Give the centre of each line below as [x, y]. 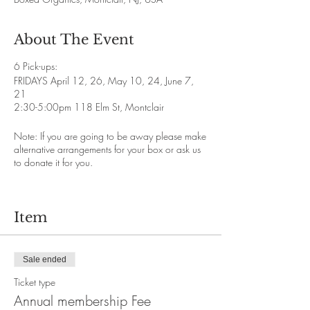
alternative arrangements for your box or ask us [107, 149]
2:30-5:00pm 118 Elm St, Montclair [90, 107]
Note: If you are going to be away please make [110, 136]
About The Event [74, 39]
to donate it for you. [53, 162]
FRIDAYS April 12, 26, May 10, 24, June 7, [104, 81]
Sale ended [45, 259]
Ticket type [35, 282]
